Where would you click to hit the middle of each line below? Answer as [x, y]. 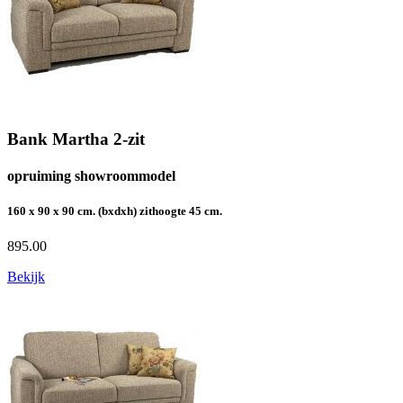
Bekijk [26, 277]
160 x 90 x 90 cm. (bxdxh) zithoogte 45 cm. [115, 211]
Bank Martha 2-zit [76, 139]
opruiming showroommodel [91, 175]
